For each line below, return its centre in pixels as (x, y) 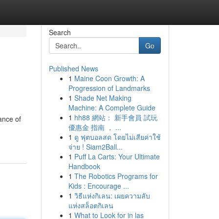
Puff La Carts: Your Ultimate (117, 156)
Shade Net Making (103, 98)
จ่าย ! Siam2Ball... (95, 147)
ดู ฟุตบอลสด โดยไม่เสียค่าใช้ (117, 137)
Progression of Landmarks (109, 88)
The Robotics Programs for (116, 176)
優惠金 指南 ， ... (95, 127)
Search (60, 32)
